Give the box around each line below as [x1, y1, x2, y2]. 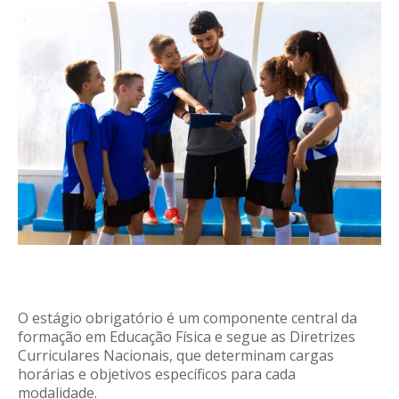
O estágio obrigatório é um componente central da [18, 307, 357, 328]
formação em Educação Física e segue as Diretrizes [18, 326, 355, 346]
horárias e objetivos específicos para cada [18, 363, 296, 384]
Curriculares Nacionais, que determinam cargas [18, 345, 334, 365]
